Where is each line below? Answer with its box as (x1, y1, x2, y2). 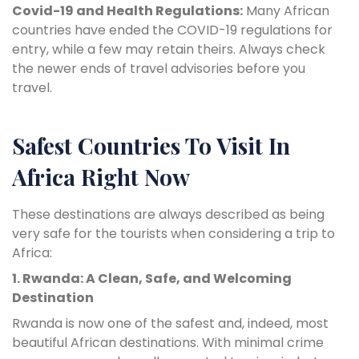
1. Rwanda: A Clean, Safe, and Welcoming (12, 268, 292, 288)
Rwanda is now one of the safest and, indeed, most (12, 313, 329, 333)
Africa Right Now (12, 161, 190, 192)
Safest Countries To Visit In (12, 130, 290, 160)
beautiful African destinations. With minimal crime (12, 333, 324, 352)
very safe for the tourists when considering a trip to (12, 224, 335, 243)
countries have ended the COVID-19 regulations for (12, 20, 333, 39)
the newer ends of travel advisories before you (12, 58, 305, 78)
